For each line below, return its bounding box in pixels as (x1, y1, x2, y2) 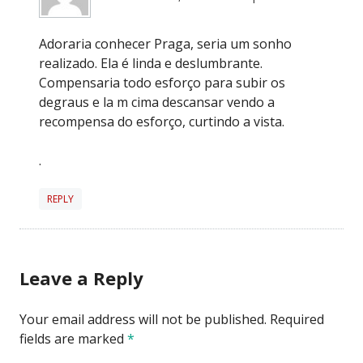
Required (270, 310, 324, 328)
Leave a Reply (19, 265, 143, 290)
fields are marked (19, 329, 127, 348)
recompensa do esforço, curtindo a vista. (39, 112, 284, 130)
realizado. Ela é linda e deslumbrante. (39, 53, 263, 72)
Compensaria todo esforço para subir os (39, 73, 285, 92)
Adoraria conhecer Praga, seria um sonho (39, 34, 292, 53)
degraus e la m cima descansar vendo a (39, 92, 275, 111)
